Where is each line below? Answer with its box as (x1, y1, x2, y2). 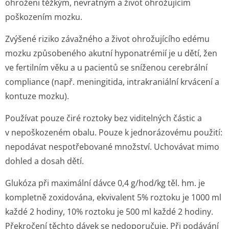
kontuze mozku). (5, 90, 69, 102)
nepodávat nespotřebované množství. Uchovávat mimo (5, 141, 219, 152)
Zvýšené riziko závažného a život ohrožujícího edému (5, 33, 210, 44)
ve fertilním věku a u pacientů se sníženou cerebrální (5, 62, 208, 73)
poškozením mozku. (5, 11, 82, 22)
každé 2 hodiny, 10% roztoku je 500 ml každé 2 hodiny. (5, 206, 213, 217)
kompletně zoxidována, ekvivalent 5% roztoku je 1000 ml (5, 192, 221, 203)
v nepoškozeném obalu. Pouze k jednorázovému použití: (5, 127, 222, 138)
